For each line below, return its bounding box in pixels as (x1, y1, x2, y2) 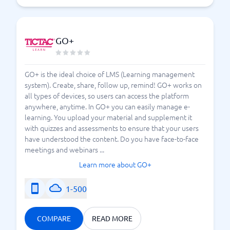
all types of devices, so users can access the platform (25, 90, 189, 101)
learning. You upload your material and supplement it (25, 112, 192, 122)
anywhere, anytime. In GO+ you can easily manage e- (25, 101, 190, 111)
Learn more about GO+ (79, 159, 151, 169)
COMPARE (37, 214, 71, 223)
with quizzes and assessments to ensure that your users (25, 123, 199, 133)
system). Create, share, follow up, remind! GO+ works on (25, 80, 202, 90)
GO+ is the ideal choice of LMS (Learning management (25, 69, 195, 79)
